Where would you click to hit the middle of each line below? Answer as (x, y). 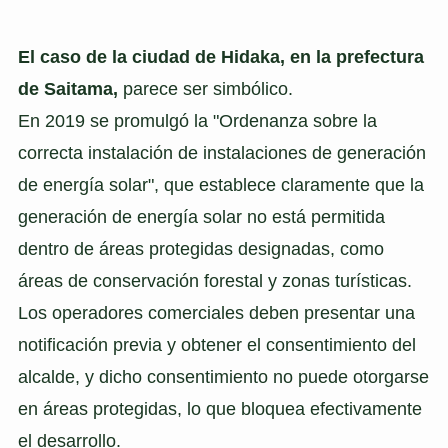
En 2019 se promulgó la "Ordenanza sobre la (197, 121)
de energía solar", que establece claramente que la (220, 185)
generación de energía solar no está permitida (201, 217)
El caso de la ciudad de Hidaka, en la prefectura (220, 57)
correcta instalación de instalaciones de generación (221, 153)
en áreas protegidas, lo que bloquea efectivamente (219, 409)
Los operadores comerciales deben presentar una (216, 313)
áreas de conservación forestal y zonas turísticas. (214, 281)
